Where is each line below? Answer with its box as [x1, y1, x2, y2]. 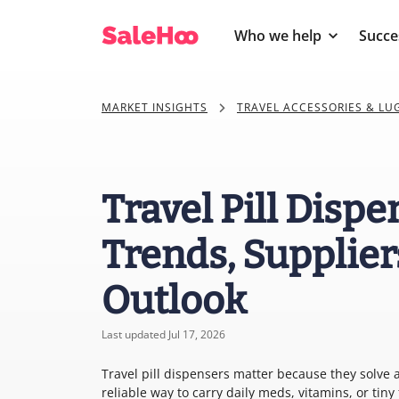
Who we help [234, 26, 322, 45]
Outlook [102, 278, 247, 323]
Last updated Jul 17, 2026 [102, 327, 225, 342]
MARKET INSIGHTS [102, 100, 208, 115]
